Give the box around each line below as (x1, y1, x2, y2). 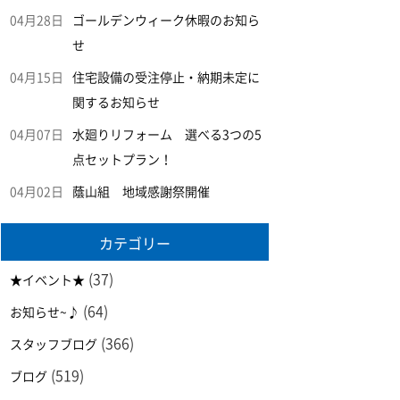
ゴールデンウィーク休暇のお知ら (72, 14, 260, 27)
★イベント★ (10, 274, 85, 287)
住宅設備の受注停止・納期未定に (72, 71, 260, 84)
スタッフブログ (10, 338, 97, 351)
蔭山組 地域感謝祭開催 (72, 186, 210, 198)
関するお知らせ (72, 96, 160, 109)
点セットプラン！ (72, 154, 172, 166)
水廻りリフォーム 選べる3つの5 (72, 129, 262, 141)
